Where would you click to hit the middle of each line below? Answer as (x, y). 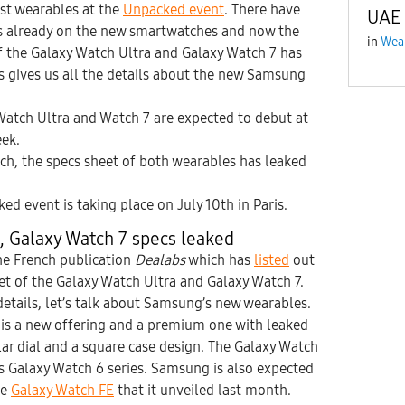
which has (220, 260)
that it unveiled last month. (204, 391)
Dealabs (160, 260)
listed (272, 260)
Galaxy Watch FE (62, 391)
